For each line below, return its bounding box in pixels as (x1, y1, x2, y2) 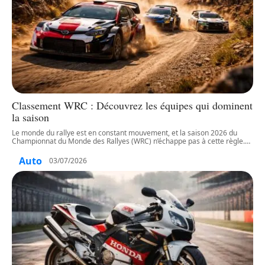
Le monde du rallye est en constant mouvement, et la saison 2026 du (12, 127, 237, 138)
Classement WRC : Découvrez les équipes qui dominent (12, 98, 253, 112)
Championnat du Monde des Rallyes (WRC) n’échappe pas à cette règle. (12, 135, 245, 146)
